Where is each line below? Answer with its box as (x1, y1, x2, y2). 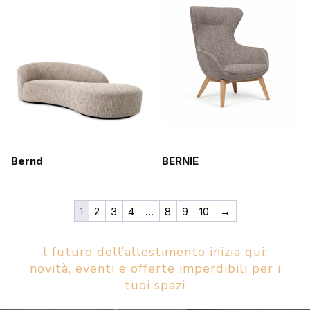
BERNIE (162, 154, 199, 167)
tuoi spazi (125, 277, 185, 293)
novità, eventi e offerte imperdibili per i (29, 260, 281, 277)
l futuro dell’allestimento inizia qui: (42, 244, 268, 260)
